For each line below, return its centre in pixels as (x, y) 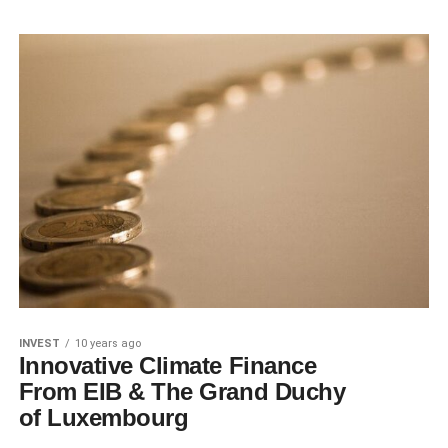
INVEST (39, 343)
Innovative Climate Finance (167, 365)
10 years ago (107, 343)
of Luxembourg (103, 417)
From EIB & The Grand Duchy (182, 391)
